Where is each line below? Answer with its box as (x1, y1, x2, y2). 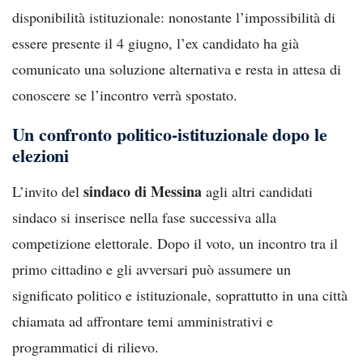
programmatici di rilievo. (12, 336, 159, 357)
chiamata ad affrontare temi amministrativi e (12, 310, 273, 331)
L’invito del (12, 181, 83, 201)
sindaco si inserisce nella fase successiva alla (12, 207, 276, 227)
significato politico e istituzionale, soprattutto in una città (12, 284, 348, 305)
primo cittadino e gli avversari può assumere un (12, 258, 291, 279)
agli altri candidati (202, 181, 313, 201)
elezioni (12, 141, 70, 169)
